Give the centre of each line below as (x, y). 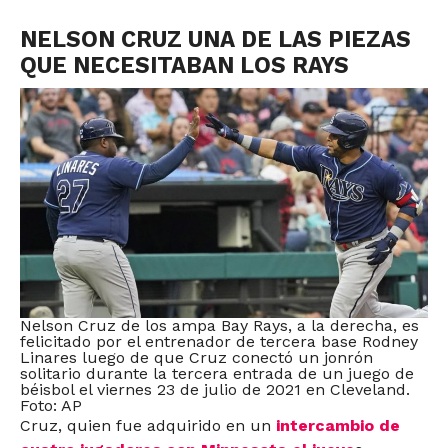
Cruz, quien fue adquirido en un (147, 425)
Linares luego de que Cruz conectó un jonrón (196, 357)
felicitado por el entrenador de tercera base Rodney (218, 341)
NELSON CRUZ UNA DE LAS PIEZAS (215, 38)
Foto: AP (50, 405)
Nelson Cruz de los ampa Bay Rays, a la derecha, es (219, 325)
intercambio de (337, 425)
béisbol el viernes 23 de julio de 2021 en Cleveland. (214, 389)
